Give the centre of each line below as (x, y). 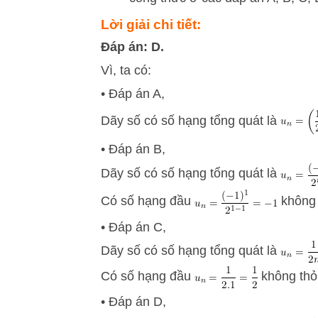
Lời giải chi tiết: (151, 24)
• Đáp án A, (133, 94)
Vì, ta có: (126, 70)
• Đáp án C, (133, 227)
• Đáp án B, (133, 149)
